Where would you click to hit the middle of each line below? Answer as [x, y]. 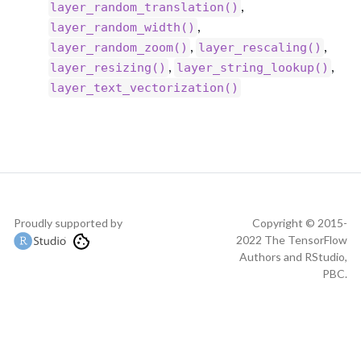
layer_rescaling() [260, 47]
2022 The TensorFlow [292, 239]
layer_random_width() [123, 27]
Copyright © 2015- [300, 222]
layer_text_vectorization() [145, 87]
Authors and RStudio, [293, 256]
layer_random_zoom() [119, 47]
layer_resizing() [108, 67]
